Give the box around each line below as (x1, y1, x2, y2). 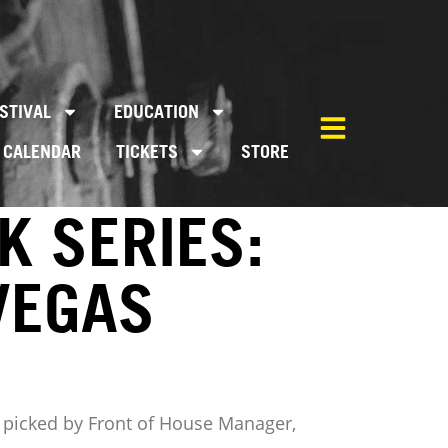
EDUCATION (114, 100, 200, 123)
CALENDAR (2, 140, 81, 163)
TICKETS (115, 140, 178, 163)
